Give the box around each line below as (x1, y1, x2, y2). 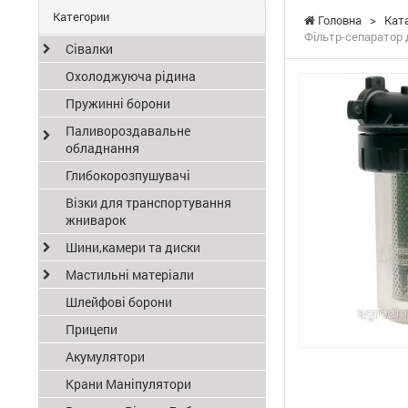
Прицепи (66, 321, 117, 338)
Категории (53, 8, 109, 25)
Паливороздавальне (66, 122, 190, 139)
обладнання (66, 139, 139, 157)
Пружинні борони (66, 95, 170, 112)
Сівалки (66, 40, 113, 57)
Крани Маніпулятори (66, 375, 191, 393)
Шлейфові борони (66, 293, 172, 311)
